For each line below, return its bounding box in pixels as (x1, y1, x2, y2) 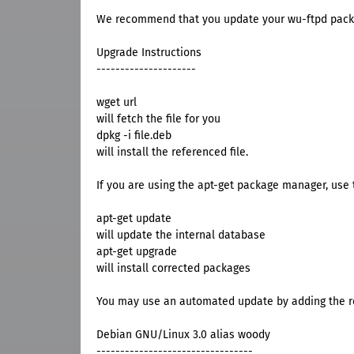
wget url (96, 96, 137, 110)
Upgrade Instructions (96, 46, 201, 60)
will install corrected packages (96, 262, 250, 276)
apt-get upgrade (96, 245, 177, 259)
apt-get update (96, 212, 171, 226)
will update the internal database (96, 228, 265, 243)
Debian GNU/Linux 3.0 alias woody (96, 328, 270, 342)
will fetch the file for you (96, 112, 220, 126)
